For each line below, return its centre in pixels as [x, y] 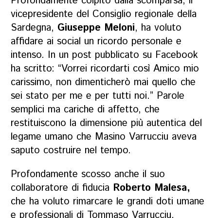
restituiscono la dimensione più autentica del [107, 124]
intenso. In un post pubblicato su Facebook [105, 55]
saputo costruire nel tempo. [71, 151]
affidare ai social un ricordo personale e [96, 42]
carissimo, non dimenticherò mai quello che [103, 83]
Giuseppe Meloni [96, 28]
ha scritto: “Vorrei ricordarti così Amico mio [105, 69]
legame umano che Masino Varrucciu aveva [104, 137]
